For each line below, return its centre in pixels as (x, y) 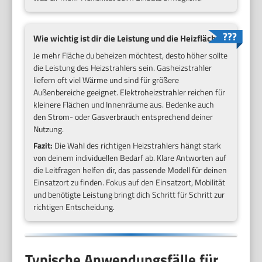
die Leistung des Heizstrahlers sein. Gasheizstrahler (123, 67)
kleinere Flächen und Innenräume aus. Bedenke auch (124, 104)
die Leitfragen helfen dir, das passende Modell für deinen (130, 170)
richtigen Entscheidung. (74, 206)
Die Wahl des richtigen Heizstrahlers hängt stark (137, 145)
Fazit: (43, 145)
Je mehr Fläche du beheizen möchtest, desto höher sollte (131, 55)
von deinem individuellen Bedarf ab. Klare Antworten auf (130, 157)
